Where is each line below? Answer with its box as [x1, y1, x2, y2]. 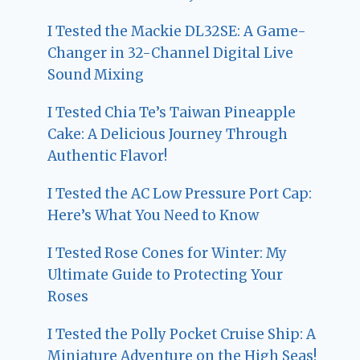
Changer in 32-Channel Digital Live [47, 43, 294, 62]
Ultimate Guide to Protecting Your [47, 265, 284, 284]
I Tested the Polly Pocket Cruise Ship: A [47, 325, 317, 343]
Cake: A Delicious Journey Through [47, 125, 288, 143]
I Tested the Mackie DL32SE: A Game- [47, 22, 307, 40]
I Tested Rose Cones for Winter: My [47, 243, 288, 262]
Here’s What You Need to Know [47, 206, 260, 224]
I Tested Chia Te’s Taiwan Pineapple [47, 103, 297, 121]
